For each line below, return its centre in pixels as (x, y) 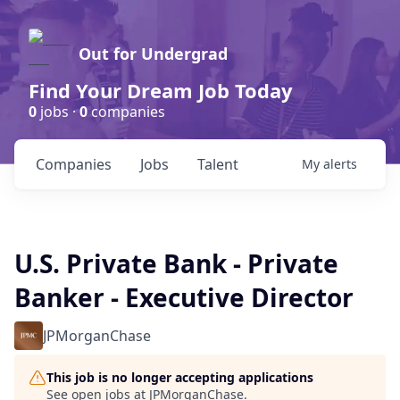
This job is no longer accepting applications (180, 377)
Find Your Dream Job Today (161, 90)
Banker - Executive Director (184, 297)
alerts (340, 164)
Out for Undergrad (153, 54)
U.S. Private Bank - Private (176, 263)
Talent (218, 164)
